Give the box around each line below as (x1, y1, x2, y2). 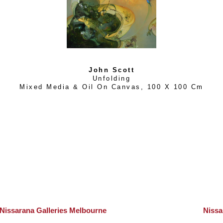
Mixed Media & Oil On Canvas (19, 84, 141, 91)
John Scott (89, 67, 134, 74)
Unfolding (92, 75, 131, 83)
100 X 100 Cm (147, 84, 204, 91)
